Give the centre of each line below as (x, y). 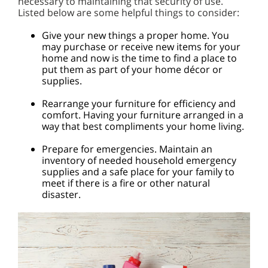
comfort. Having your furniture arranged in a (143, 115)
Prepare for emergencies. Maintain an (127, 149)
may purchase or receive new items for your (141, 47)
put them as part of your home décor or (132, 69)
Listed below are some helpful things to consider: (129, 13)
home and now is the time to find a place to (139, 58)
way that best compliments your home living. (143, 126)
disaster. (61, 194)
